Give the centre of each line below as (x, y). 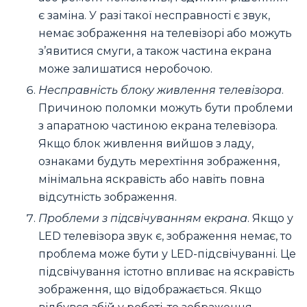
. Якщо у (270, 218)
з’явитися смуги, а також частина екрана (155, 51)
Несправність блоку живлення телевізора (160, 90)
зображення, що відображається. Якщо (150, 289)
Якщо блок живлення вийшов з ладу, (146, 143)
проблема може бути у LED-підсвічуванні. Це (167, 254)
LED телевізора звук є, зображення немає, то (165, 236)
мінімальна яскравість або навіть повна (151, 179)
